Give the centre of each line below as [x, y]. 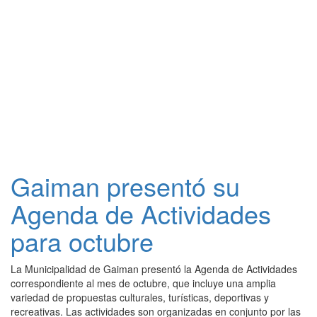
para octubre [82, 241]
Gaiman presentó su [125, 186]
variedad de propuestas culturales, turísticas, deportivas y [140, 297]
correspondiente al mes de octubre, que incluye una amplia [143, 283]
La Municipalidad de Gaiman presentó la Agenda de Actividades [154, 269]
